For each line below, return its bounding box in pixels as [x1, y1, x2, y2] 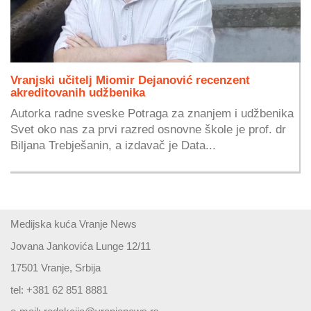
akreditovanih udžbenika [10, 86, 145, 99]
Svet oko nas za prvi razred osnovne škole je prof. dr [10, 123, 286, 136]
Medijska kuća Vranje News [10, 218, 137, 230]
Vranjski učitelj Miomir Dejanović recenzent [10, 74, 250, 87]
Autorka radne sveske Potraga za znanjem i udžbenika [10, 107, 294, 120]
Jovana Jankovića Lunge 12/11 [10, 239, 151, 252]
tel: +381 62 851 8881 [10, 283, 108, 296]
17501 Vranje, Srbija [10, 262, 101, 274]
